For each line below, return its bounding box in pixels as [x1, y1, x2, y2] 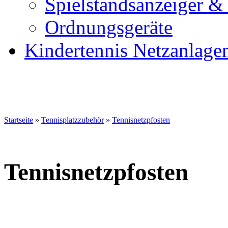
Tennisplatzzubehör [41, 116, 104, 124]
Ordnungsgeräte [45, 16, 173, 38]
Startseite [4, 116, 33, 124]
